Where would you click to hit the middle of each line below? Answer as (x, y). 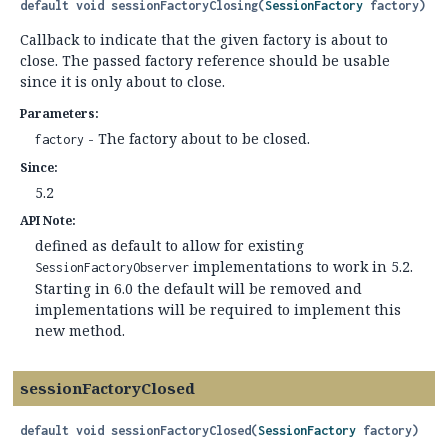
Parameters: (59, 113)
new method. (80, 330)
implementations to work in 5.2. (301, 266)
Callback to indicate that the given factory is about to (204, 39)
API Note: (48, 220)
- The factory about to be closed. (197, 138)
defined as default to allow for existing (169, 245)
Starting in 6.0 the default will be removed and (198, 288)
